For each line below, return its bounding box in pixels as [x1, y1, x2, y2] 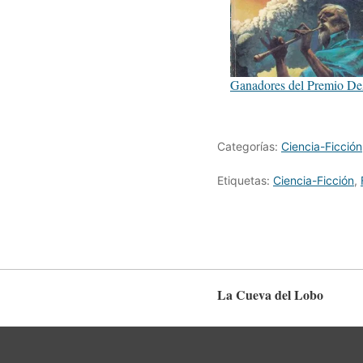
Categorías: [217, 139, 281, 154]
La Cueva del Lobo [217, 284, 323, 304]
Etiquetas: [217, 173, 273, 188]
